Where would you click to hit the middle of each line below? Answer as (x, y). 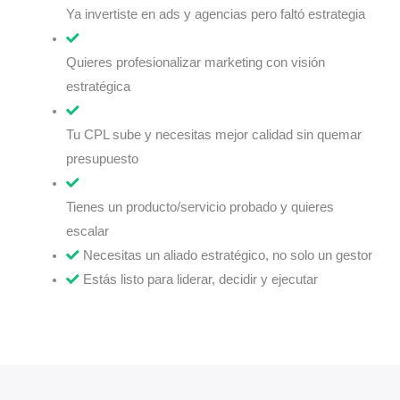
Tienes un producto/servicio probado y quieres (200, 208)
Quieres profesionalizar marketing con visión (195, 63)
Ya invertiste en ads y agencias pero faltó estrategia (215, 15)
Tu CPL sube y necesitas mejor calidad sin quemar (213, 135)
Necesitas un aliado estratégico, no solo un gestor (227, 256)
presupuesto (102, 159)
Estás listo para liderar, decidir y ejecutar (200, 280)
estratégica (98, 87)
